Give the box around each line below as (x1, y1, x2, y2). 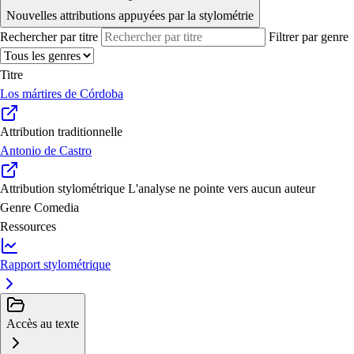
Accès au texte (6, 317, 79, 331)
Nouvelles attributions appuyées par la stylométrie (6, 9, 254, 23)
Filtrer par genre (269, 30, 348, 44)
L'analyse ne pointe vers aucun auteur (128, 182, 315, 196)
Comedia (34, 201, 79, 215)
